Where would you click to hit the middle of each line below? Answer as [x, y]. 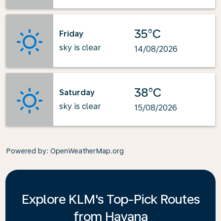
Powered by [26, 151]
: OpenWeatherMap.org [85, 151]
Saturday [77, 92]
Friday [71, 34]
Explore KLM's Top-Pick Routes [110, 199]
